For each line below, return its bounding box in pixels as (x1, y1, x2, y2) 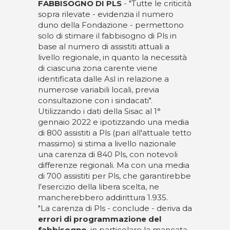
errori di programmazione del (38, 214, 161, 224)
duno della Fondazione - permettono (38, 20, 184, 30)
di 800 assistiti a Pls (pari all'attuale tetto (38, 128, 191, 138)
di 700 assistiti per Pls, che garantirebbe (38, 171, 191, 181)
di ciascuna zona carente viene (38, 63, 158, 73)
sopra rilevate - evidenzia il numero (38, 9, 174, 19)
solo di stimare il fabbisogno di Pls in (38, 31, 177, 41)
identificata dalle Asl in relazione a (38, 74, 169, 84)
